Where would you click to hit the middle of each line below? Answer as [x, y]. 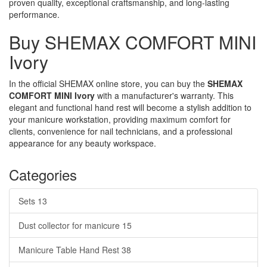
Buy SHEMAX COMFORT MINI [133, 42]
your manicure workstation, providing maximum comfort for [120, 119]
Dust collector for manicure [70, 225]
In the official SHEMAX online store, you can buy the [108, 83]
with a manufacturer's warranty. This [164, 95]
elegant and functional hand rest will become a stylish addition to [130, 107]
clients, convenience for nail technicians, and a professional [121, 131]
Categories [43, 174]
